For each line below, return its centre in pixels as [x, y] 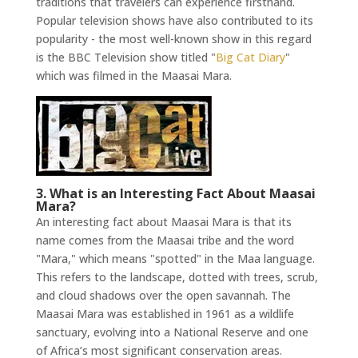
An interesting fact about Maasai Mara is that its [163, 222]
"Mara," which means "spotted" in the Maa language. [175, 259]
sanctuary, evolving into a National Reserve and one [172, 332]
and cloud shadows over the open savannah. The [163, 296]
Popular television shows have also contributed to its [174, 21]
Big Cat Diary [250, 58]
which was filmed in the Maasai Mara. [133, 76]
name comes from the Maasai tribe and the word [165, 241]
